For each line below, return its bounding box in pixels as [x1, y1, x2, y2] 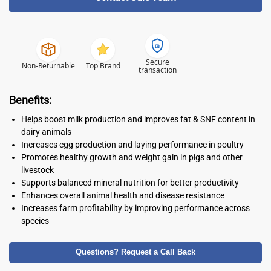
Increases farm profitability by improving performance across [21, 203, 250, 213]
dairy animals [21, 126, 71, 137]
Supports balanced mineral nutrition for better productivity [21, 177, 239, 188]
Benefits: [9, 94, 51, 106]
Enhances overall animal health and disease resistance [21, 190, 224, 200]
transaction [138, 64, 177, 75]
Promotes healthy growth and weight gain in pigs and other [21, 152, 243, 162]
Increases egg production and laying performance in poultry [21, 139, 244, 149]
